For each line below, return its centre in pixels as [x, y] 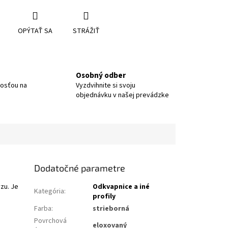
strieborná [111, 208]
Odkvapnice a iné [121, 187]
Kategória [49, 191]
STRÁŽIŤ [86, 31]
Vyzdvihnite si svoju [106, 86]
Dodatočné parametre [80, 168]
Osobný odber [101, 76]
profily [104, 196]
